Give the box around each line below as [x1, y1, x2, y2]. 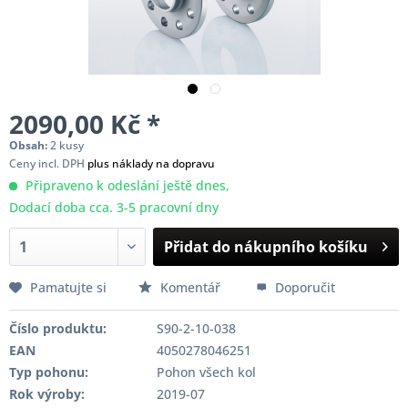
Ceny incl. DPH [9, 156, 87, 171]
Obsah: [9, 138, 50, 153]
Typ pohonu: [9, 363, 88, 381]
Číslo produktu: [9, 320, 107, 337]
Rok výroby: [9, 385, 85, 403]
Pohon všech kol [156, 363, 256, 381]
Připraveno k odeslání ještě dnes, [22, 177, 229, 194]
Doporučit [271, 279, 335, 296]
